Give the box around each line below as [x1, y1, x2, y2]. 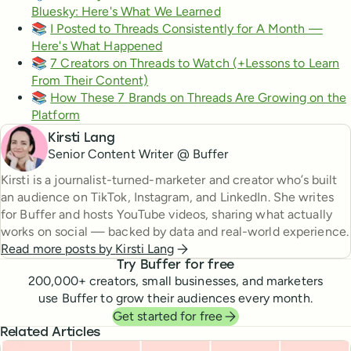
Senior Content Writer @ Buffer [48, 147, 229, 162]
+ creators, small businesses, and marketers [78, 273, 323, 288]
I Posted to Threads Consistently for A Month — [50, 20, 323, 36]
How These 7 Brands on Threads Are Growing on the [50, 89, 347, 105]
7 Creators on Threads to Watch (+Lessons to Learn [50, 55, 340, 71]
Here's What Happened [31, 38, 163, 53]
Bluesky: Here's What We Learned [31, 3, 221, 19]
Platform [31, 107, 80, 122]
